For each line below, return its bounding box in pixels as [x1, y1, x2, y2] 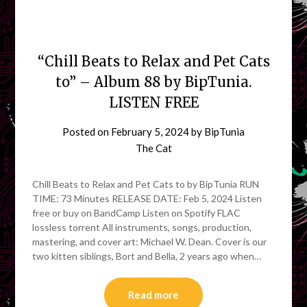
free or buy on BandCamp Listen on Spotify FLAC [32, 206, 241, 219]
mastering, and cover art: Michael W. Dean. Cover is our [32, 235, 267, 247]
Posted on [62, 125, 111, 138]
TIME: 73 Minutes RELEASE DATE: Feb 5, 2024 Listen [32, 192, 262, 204]
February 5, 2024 [111, 125, 189, 138]
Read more [128, 288, 179, 301]
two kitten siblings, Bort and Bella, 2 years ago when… [32, 249, 262, 262]
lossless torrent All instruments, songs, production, [32, 221, 252, 233]
